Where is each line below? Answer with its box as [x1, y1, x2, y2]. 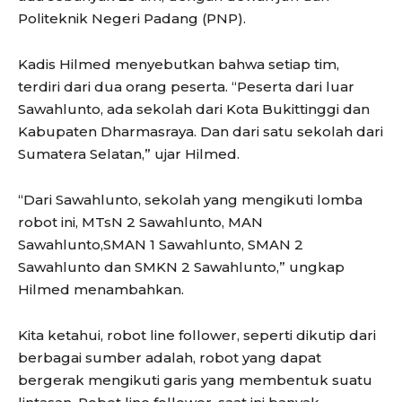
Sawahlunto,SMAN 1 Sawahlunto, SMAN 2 [18, 236, 303, 254]
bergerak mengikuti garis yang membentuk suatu [18, 371, 372, 389]
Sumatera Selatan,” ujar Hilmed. [18, 145, 240, 163]
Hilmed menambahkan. [18, 281, 184, 299]
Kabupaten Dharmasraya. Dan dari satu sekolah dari [18, 123, 383, 141]
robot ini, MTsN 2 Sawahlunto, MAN [18, 214, 263, 232]
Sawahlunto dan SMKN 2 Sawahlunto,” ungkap [18, 258, 345, 276]
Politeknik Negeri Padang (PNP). [18, 10, 246, 28]
